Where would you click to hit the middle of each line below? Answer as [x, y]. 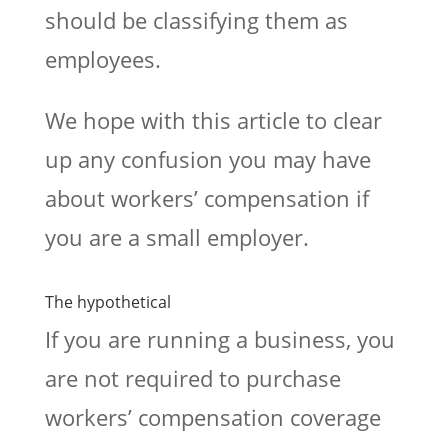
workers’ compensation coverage [212, 416]
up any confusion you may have [207, 158]
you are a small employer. [176, 236]
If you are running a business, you [219, 338]
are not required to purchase [192, 377]
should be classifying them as [196, 19]
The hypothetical [107, 301]
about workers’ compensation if [206, 197]
